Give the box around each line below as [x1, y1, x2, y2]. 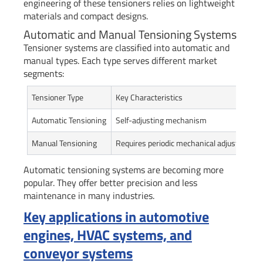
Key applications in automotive [23, 206, 209, 228]
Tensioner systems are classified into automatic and [23, 41, 230, 55]
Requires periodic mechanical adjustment [116, 137, 257, 150]
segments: [23, 66, 64, 81]
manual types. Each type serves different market [23, 53, 217, 68]
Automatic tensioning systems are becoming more [23, 163, 224, 177]
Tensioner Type [32, 91, 83, 104]
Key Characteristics [116, 91, 183, 104]
